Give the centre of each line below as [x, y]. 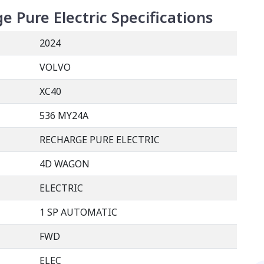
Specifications [160, 17]
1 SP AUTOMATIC [78, 212]
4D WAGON [65, 164]
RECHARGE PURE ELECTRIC [100, 139]
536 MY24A [64, 115]
